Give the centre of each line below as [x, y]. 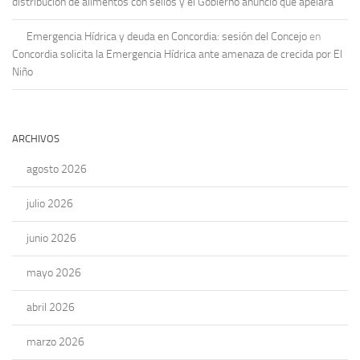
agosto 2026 [57, 170]
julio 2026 [50, 204]
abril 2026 [51, 308]
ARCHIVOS [36, 139]
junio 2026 [51, 239]
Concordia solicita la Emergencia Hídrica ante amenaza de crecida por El [177, 55]
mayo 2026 [54, 273]
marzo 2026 [55, 342]
